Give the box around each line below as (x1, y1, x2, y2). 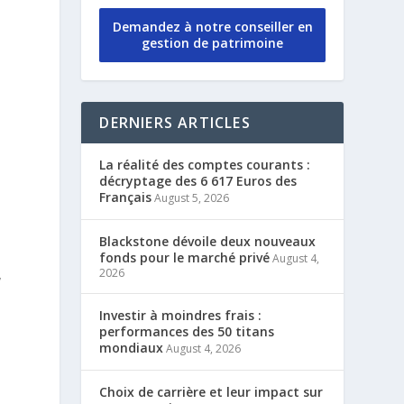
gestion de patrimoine (142, 33, 284, 51)
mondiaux (99, 338, 164, 356)
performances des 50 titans (99, 322, 275, 340)
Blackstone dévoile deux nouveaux (99, 232, 317, 250)
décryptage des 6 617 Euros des (99, 171, 298, 189)
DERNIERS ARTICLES (99, 112, 251, 133)
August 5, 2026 (154, 189, 230, 206)
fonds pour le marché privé (99, 248, 271, 266)
